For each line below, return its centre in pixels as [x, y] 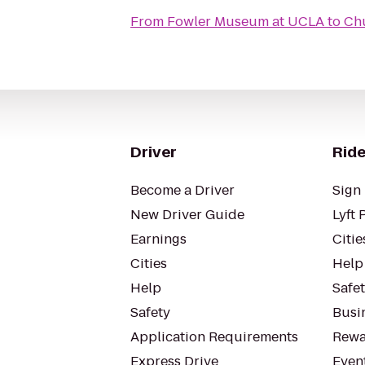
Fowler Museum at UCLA [246, 22]
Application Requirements [214, 337]
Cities [149, 264]
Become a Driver [182, 190]
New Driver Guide [187, 215]
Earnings [158, 239]
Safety [150, 312]
